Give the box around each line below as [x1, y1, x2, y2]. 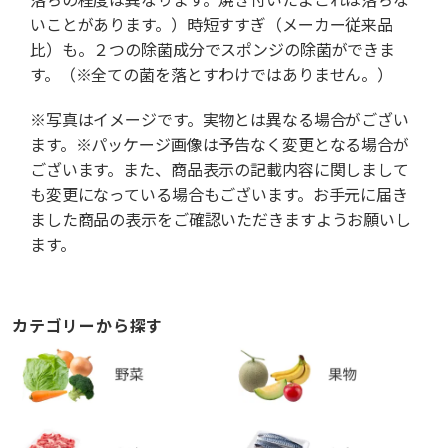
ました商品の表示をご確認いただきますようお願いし [30, 210, 411, 230]
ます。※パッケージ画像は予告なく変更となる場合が [30, 135, 409, 155]
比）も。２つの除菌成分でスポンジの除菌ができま [30, 40, 396, 60]
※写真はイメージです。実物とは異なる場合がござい [30, 110, 409, 130]
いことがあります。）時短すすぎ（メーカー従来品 [30, 15, 394, 35]
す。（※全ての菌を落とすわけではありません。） [30, 65, 394, 85]
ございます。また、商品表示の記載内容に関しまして [30, 160, 409, 180]
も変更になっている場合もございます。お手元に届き [30, 185, 408, 205]
